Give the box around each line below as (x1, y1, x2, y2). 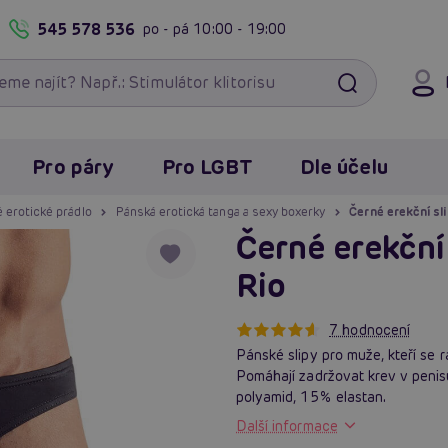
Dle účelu (300, 153, 388, 180)
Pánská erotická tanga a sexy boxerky (115, 203, 326, 219)
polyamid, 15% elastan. (236, 387, 387, 406)
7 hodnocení (329, 320, 410, 339)
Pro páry (32, 153, 114, 180)
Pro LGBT (161, 153, 253, 180)
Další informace (236, 416, 338, 435)
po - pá (143, 19, 194, 38)
